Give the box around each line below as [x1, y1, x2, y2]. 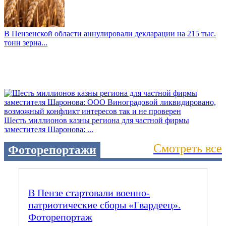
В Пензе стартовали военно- [28, 187, 150, 199]
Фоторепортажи [8, 143, 96, 157]
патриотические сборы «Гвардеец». [28, 199, 181, 211]
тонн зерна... [4, 38, 47, 47]
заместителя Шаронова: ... [4, 125, 93, 134]
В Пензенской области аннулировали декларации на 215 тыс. [4, 29, 216, 38]
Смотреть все [153, 142, 222, 155]
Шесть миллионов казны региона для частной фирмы [4, 116, 189, 125]
